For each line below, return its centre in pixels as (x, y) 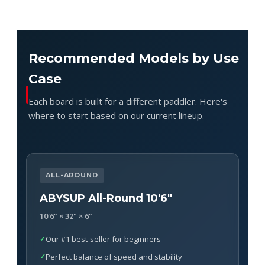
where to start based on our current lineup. (116, 115)
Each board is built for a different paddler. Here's (128, 101)
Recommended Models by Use (134, 58)
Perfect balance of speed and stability (114, 256)
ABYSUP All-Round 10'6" (106, 198)
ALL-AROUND (72, 175)
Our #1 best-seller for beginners (103, 239)
